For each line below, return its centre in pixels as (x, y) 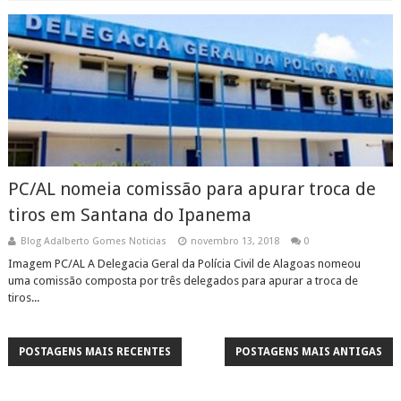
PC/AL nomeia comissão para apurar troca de (192, 189)
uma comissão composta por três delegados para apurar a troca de (183, 281)
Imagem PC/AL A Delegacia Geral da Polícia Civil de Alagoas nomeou (184, 264)
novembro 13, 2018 (235, 241)
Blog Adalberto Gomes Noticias (93, 241)
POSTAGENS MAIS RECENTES (94, 352)
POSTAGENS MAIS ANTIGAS (309, 352)
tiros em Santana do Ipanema (129, 215)
